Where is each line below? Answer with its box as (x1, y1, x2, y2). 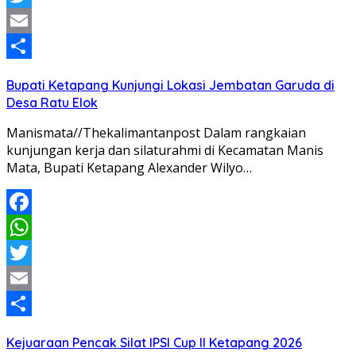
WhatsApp (6, 244, 68, 262)
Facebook (6, 219, 64, 237)
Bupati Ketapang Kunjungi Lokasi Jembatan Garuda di (6, 77, 335, 94)
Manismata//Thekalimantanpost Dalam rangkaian (6, 124, 306, 142)
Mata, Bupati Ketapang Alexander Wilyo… (6, 159, 252, 177)
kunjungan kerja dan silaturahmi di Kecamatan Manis (6, 141, 323, 160)
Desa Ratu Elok (6, 95, 98, 111)
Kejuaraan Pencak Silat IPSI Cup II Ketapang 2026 (6, 335, 302, 351)
